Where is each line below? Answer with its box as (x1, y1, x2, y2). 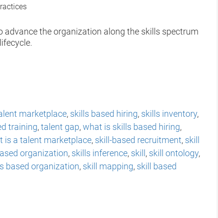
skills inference (72, 147, 127, 158)
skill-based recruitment (95, 134, 182, 145)
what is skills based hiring (83, 121, 180, 132)
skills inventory (141, 108, 197, 119)
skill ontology (149, 147, 199, 158)
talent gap (41, 121, 79, 132)
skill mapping (83, 161, 133, 171)
